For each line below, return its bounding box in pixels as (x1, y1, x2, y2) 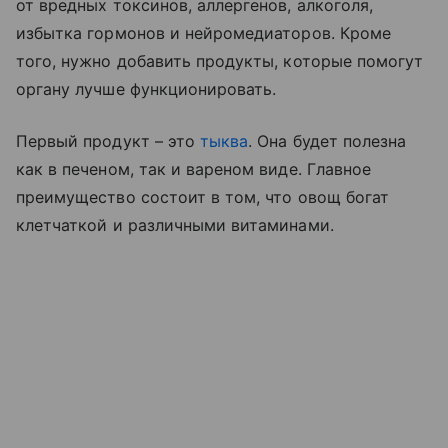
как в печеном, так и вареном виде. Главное (16, 158, 372, 179)
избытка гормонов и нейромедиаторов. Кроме (16, 22, 391, 43)
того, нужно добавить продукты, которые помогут (16, 50, 424, 71)
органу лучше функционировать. (16, 78, 277, 99)
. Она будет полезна (248, 130, 407, 151)
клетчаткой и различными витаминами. (16, 214, 334, 235)
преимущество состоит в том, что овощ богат (16, 186, 390, 207)
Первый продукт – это (16, 130, 201, 151)
